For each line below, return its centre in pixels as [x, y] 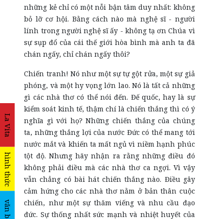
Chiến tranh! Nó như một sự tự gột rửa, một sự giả [109, 74]
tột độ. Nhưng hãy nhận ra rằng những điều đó [109, 156]
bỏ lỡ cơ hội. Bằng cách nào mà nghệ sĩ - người [109, 19]
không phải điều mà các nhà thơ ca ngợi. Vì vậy [109, 167]
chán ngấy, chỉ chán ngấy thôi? [77, 54]
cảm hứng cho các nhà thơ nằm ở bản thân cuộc [109, 191]
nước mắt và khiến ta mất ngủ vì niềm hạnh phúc [109, 144]
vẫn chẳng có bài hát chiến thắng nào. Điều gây [109, 179]
